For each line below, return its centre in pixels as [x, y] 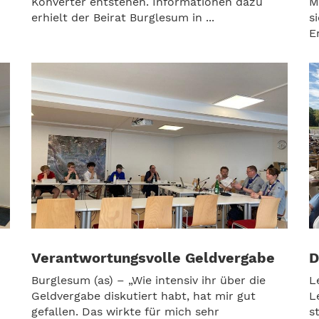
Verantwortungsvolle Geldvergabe [153, 257]
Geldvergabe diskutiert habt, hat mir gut [143, 296]
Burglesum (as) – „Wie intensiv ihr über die [148, 280]
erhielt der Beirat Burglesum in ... [123, 17]
